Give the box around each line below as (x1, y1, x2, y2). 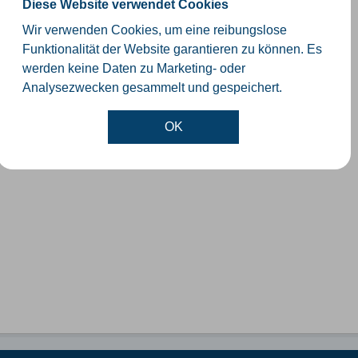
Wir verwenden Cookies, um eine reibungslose (22, 22, 287, 37)
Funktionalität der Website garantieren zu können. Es (22, 42, 322, 56)
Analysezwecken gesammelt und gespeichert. (22, 80, 282, 94)
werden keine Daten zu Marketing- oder (22, 61, 245, 75)
